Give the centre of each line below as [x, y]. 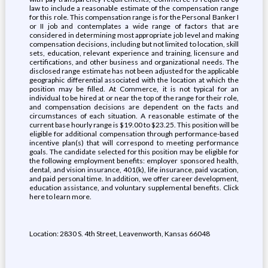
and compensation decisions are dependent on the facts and [134, 107]
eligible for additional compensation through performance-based [134, 134]
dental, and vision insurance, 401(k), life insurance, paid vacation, [134, 170]
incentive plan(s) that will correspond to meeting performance [134, 143]
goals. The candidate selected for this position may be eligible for [134, 152]
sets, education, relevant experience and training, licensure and [134, 53]
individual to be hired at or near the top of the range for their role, [134, 98]
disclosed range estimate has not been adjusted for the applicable [134, 71]
